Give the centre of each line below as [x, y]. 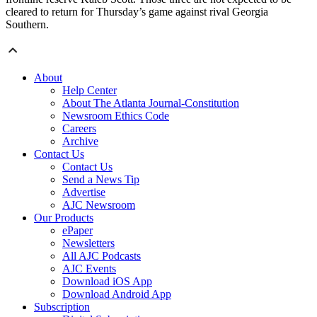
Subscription [62, 307]
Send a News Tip [101, 180]
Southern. [27, 25]
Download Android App [117, 294]
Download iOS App [107, 282]
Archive [80, 142]
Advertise [84, 192]
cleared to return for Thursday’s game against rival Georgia [137, 12]
